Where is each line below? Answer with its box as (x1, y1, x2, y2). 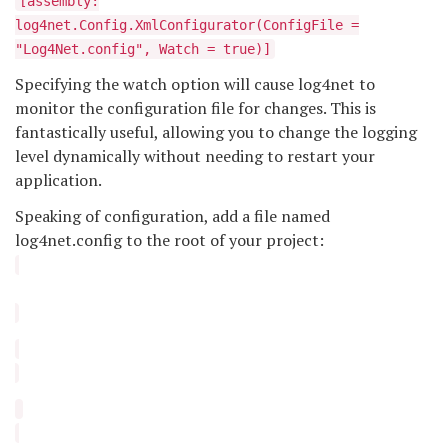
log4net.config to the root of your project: (15, 228, 324, 251)
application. (15, 168, 102, 191)
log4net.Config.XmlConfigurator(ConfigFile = (15, 16, 359, 33)
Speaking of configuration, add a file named (15, 204, 330, 227)
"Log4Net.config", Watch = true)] (15, 40, 271, 57)
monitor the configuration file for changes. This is (15, 96, 376, 119)
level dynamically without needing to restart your (15, 144, 375, 167)
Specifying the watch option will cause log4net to (15, 72, 375, 95)
